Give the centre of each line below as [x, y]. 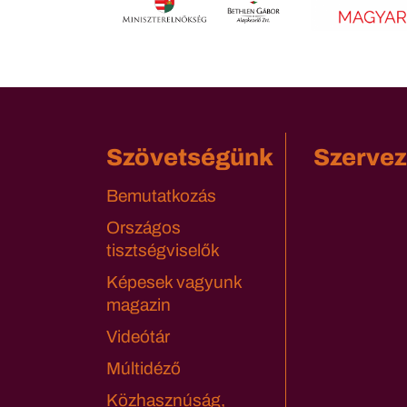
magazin [139, 305]
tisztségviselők [163, 251]
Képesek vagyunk [174, 283]
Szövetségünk [190, 158]
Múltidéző [144, 369]
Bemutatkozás [161, 196]
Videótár [138, 337]
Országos [144, 228]
